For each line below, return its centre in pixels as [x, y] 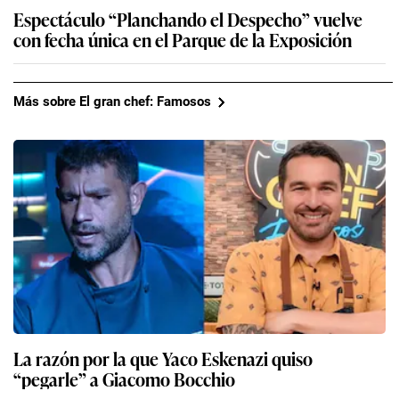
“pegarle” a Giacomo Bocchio [124, 378]
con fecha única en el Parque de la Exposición [183, 39]
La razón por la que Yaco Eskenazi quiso [163, 358]
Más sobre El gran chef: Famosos [112, 102]
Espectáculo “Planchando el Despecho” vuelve [188, 18]
